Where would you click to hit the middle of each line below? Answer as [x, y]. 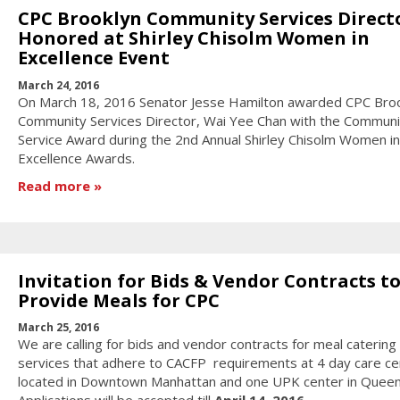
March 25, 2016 [58, 328]
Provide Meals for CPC [118, 300]
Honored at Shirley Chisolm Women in [193, 38]
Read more [54, 186]
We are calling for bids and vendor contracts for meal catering [207, 344]
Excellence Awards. [76, 158]
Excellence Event [93, 58]
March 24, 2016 [58, 85]
